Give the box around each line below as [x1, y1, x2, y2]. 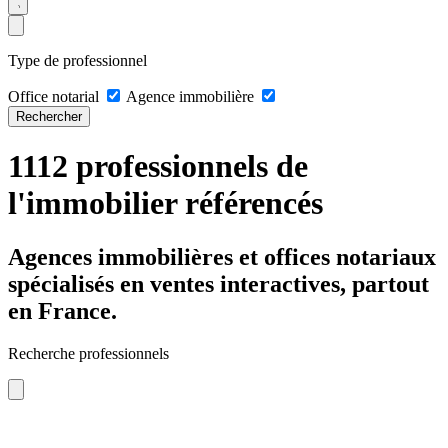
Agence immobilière [126, 87, 254, 105]
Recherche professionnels [8, 344, 169, 362]
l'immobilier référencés [8, 185, 323, 222]
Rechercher [16, 108, 82, 124]
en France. [8, 297, 117, 324]
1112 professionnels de [8, 148, 308, 185]
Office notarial [8, 87, 99, 105]
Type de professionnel [8, 51, 147, 69]
